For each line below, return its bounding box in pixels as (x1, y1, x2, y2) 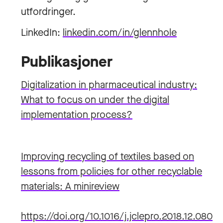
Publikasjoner (21, 52, 112, 72)
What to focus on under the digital (21, 93, 169, 107)
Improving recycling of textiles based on (21, 150, 194, 163)
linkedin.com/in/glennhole (63, 26, 177, 39)
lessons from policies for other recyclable (21, 165, 202, 178)
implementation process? (21, 108, 132, 121)
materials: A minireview (21, 180, 119, 193)
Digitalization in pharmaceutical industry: (21, 78, 197, 92)
